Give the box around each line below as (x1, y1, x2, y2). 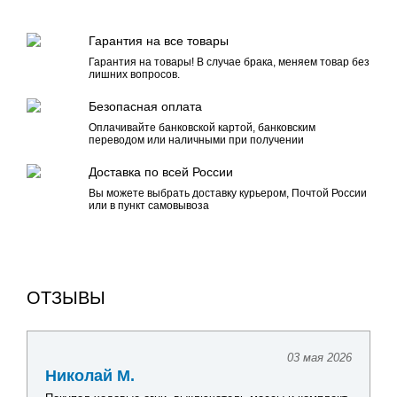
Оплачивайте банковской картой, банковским (89, 121, 315, 134)
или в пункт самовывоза (89, 199, 209, 212)
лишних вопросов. (89, 68, 180, 81)
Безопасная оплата (89, 99, 202, 113)
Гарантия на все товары (89, 34, 229, 48)
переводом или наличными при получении (89, 134, 304, 146)
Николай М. (45, 367, 135, 385)
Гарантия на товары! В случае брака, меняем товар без (89, 56, 370, 68)
